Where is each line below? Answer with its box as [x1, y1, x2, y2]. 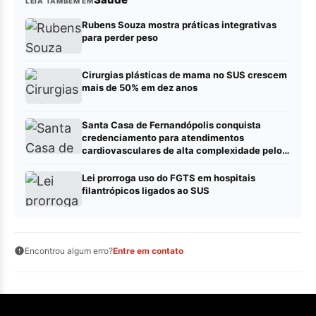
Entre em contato [113, 245, 183, 256]
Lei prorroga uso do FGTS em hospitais [82, 171, 255, 183]
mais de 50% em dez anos [82, 81, 197, 93]
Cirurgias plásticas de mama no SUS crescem [82, 68, 287, 80]
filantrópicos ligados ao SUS [82, 184, 209, 196]
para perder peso [82, 31, 158, 43]
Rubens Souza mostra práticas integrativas [82, 18, 276, 30]
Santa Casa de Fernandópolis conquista [82, 119, 261, 130]
